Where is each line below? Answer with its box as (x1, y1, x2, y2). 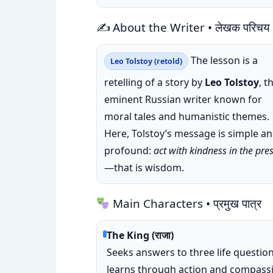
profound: (104, 144, 154, 157)
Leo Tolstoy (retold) (110, 56, 182, 66)
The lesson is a (188, 54, 258, 67)
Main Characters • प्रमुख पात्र (109, 196, 261, 211)
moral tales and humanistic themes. (104, 110, 269, 123)
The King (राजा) (107, 229, 174, 242)
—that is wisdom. (104, 161, 184, 174)
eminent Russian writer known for (104, 93, 262, 106)
